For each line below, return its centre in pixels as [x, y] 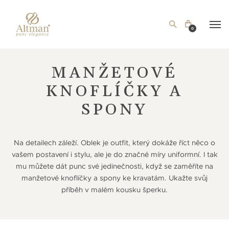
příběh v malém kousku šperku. [114, 190]
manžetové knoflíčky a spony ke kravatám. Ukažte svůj [114, 178]
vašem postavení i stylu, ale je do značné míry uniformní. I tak [114, 155]
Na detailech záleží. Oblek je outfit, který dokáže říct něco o [114, 143]
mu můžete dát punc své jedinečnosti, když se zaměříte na [114, 166]
